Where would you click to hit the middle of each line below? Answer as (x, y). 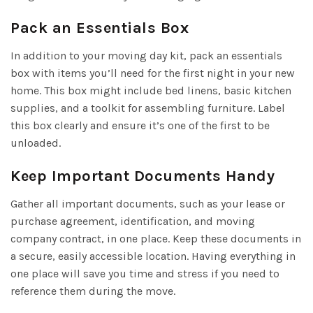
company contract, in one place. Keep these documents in (156, 238)
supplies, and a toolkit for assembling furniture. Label (148, 108)
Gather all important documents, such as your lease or (148, 203)
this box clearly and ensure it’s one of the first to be (140, 125)
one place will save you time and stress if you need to (145, 273)
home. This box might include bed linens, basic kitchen (151, 90)
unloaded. (36, 143)
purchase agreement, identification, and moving (133, 221)
